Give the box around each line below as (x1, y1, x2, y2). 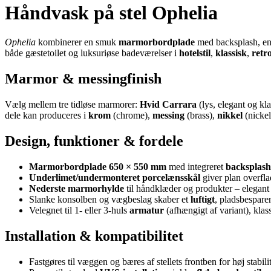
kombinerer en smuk (36, 37, 119, 48)
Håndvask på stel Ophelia (5, 2, 218, 24)
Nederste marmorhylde (29, 183, 124, 194)
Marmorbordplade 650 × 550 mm (29, 162, 166, 172)
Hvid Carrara (140, 99, 197, 110)
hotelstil (179, 48, 211, 59)
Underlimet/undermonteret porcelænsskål (29, 172, 200, 183)
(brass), (184, 110, 217, 121)
